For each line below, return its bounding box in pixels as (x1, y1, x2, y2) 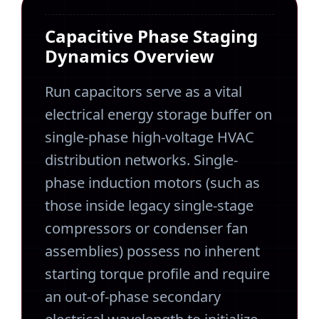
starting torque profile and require (45, 264, 270, 283)
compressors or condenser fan (45, 219, 248, 238)
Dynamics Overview (45, 44, 214, 68)
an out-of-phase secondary (45, 287, 221, 306)
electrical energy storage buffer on (45, 105, 272, 124)
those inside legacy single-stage (45, 196, 253, 215)
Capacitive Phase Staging (45, 24, 258, 48)
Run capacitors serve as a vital (45, 82, 242, 101)
